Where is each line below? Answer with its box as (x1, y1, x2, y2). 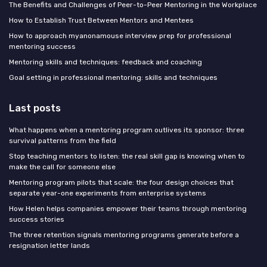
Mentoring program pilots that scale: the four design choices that (9, 178, 234, 187)
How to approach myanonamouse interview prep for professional (9, 31, 231, 40)
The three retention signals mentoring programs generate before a (9, 230, 239, 239)
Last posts (9, 101, 61, 114)
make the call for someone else (9, 162, 116, 171)
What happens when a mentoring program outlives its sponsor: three (9, 125, 244, 134)
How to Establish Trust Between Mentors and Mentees (9, 15, 194, 24)
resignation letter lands (9, 241, 90, 250)
